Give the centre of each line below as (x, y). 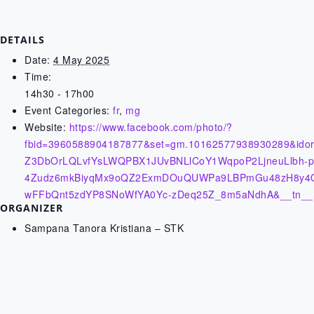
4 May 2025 (81, 60)
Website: (45, 127)
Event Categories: (67, 110)
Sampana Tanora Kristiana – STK (104, 228)
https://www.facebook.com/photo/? (151, 127)
